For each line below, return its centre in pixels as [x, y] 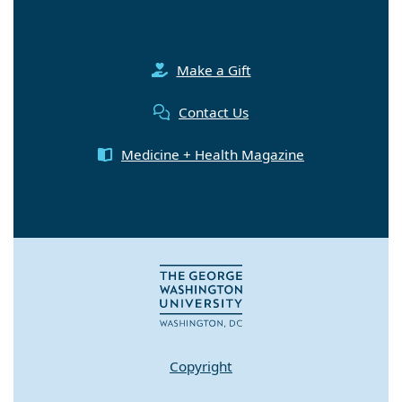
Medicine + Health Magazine [213, 155]
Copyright [201, 367]
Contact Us [214, 113]
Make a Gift [214, 70]
